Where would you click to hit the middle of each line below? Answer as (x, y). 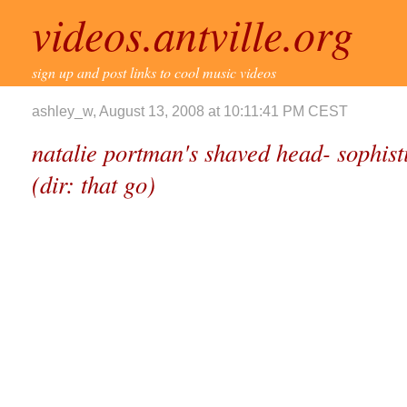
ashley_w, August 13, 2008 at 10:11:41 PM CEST (190, 111)
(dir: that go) (94, 184)
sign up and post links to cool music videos (154, 72)
